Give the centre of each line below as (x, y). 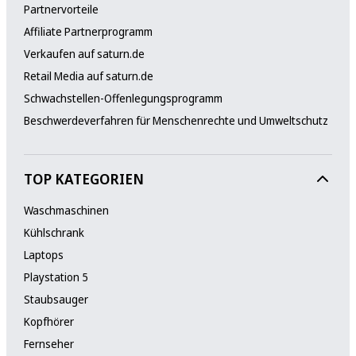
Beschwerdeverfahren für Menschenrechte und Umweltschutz (176, 120)
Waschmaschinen (66, 210)
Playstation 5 (56, 277)
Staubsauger (56, 299)
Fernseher (48, 343)
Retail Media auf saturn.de (88, 75)
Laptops (43, 254)
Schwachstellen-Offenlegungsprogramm (123, 98)
